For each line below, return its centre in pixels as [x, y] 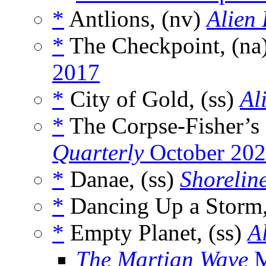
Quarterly [98, 153]
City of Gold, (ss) [152, 99]
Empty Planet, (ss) [156, 233]
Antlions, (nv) [135, 19]
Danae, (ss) [122, 179]
